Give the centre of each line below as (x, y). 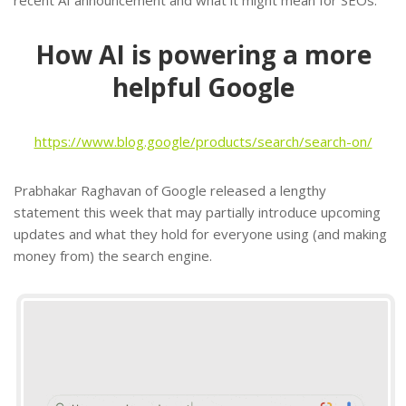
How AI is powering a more (203, 54)
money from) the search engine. (113, 255)
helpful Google (203, 87)
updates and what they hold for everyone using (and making (200, 233)
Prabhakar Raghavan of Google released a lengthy (170, 190)
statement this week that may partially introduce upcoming (197, 212)
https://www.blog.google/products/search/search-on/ (203, 141)
